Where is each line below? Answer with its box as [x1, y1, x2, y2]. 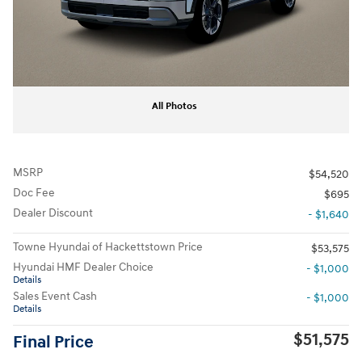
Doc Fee [13, 186, 55, 200]
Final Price [13, 332, 94, 353]
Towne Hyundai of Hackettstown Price [13, 240, 203, 254]
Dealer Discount [13, 206, 93, 220]
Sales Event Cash [13, 289, 97, 303]
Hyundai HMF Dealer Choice [13, 260, 154, 274]
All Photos [152, 100, 197, 112]
